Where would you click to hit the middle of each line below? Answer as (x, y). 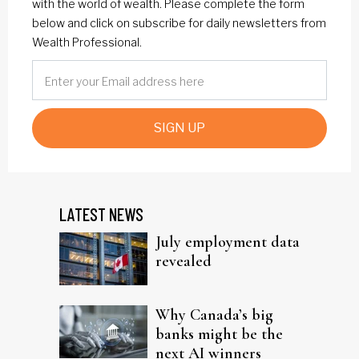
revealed (184, 261)
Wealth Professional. (87, 42)
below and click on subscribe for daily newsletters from (179, 22)
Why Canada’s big (214, 315)
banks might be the (219, 334)
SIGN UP (179, 127)
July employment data (228, 242)
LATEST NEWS (101, 214)
